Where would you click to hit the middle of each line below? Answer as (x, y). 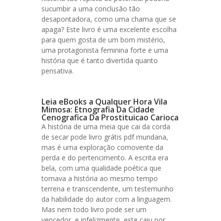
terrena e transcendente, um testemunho (108, 189)
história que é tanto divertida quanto (100, 60)
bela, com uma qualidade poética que (101, 168)
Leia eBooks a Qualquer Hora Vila (104, 102)
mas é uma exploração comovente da (102, 147)
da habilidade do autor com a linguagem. (107, 199)
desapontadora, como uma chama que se (109, 19)
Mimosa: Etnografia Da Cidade (98, 110)
